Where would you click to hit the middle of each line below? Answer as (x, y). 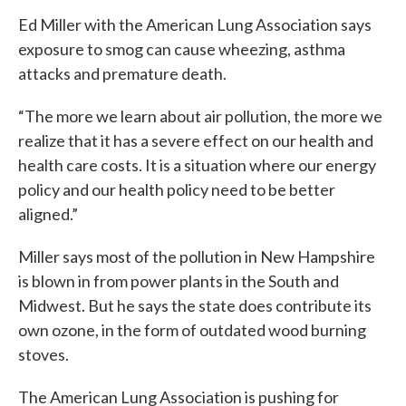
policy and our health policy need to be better (177, 189)
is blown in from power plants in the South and (179, 281)
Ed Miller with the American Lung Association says (195, 24)
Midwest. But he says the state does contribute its (195, 305)
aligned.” (48, 214)
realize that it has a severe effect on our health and (196, 140)
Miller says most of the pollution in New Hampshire (197, 256)
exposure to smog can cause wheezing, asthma (182, 49)
